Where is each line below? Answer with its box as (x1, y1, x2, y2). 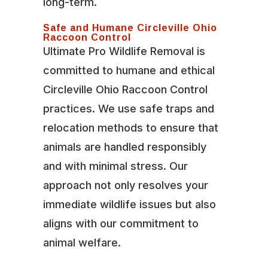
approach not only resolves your (42, 178, 208, 191)
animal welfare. (42, 236, 121, 249)
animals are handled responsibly (42, 140, 206, 153)
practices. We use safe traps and (42, 102, 214, 115)
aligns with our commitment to (42, 217, 199, 230)
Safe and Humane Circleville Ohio (42, 18, 217, 36)
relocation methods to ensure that (42, 121, 218, 134)
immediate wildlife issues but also (42, 197, 216, 211)
